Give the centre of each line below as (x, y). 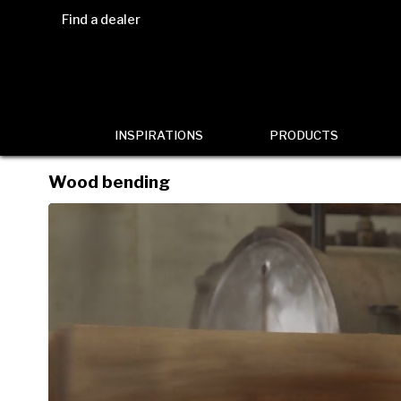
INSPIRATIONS (158, 135)
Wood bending (109, 182)
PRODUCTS (303, 135)
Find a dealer (101, 20)
